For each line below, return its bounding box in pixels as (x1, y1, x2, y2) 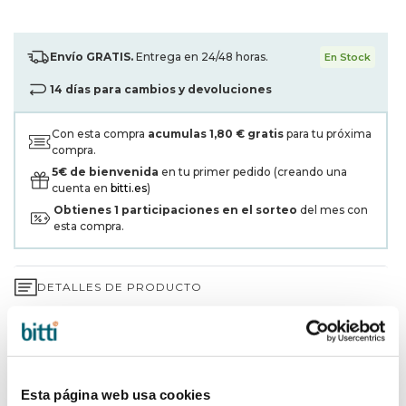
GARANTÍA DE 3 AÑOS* (37, 323, 181, 336)
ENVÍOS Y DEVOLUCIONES (37, 365, 200, 379)
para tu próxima (284, 127, 372, 140)
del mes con (300, 203, 368, 217)
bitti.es (111, 181, 147, 195)
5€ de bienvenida (52, 165, 159, 179)
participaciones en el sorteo (121, 203, 300, 217)
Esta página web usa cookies (21, 386, 210, 402)
